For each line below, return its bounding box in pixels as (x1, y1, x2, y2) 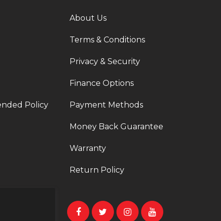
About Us (70, 13, 107, 23)
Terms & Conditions (70, 35, 145, 44)
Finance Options (70, 78, 134, 88)
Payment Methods (70, 100, 143, 110)
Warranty (70, 144, 106, 153)
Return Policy (70, 165, 124, 175)
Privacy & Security (70, 57, 140, 66)
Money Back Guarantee (70, 122, 163, 131)
